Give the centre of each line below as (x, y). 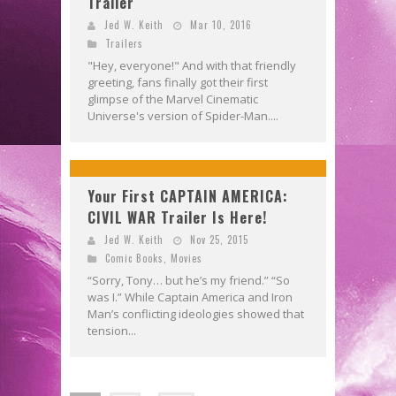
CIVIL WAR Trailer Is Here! (177, 217)
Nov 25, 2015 (219, 239)
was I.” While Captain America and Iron (190, 297)
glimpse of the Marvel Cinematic (173, 99)
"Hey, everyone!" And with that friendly (192, 65)
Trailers (124, 43)
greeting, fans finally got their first (178, 82)
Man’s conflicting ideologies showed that (196, 313)
